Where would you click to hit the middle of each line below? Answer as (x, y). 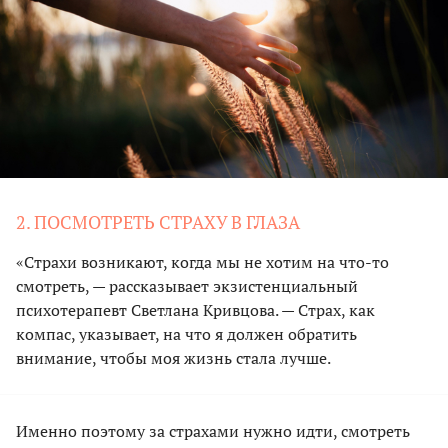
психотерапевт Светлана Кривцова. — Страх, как (195, 309)
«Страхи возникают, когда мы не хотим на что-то (202, 261)
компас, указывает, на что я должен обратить (186, 333)
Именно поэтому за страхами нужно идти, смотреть (213, 430)
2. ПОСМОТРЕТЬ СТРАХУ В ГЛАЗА (158, 221)
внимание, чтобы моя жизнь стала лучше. (173, 357)
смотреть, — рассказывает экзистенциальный (187, 285)
